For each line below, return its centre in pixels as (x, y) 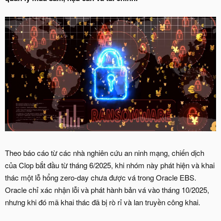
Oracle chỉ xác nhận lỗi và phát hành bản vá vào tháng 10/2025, (107, 190)
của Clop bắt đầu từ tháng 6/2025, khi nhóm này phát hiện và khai (110, 165)
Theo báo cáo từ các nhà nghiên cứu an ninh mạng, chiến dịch (105, 153)
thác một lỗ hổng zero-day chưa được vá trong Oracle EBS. (101, 178)
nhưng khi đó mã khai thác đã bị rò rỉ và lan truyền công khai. (103, 202)
